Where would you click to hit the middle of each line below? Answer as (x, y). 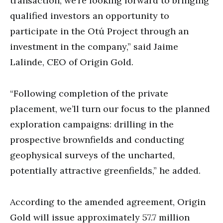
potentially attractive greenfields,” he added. (105, 170)
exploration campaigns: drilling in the (92, 124)
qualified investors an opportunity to (90, 15)
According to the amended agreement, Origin (108, 202)
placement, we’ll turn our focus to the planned (110, 109)
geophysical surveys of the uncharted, (92, 155)
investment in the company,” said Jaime (94, 46)
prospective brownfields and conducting (97, 139)
